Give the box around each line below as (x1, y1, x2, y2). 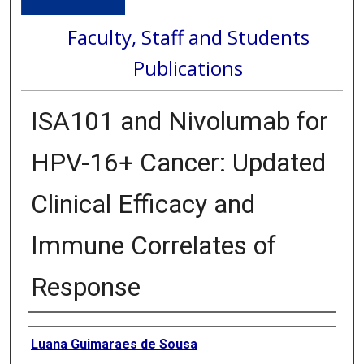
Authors (27, 317, 71, 334)
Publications (133, 54, 244, 81)
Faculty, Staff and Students (67, 23, 310, 50)
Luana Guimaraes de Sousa (30, 336, 197, 352)
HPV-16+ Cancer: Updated (30, 146, 326, 178)
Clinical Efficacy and (30, 188, 255, 219)
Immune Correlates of (30, 229, 276, 261)
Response (30, 271, 141, 302)
